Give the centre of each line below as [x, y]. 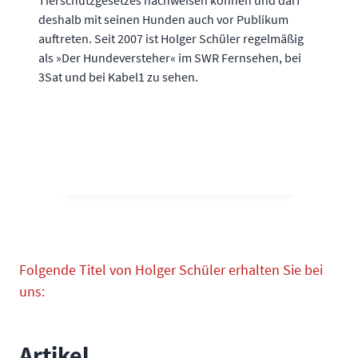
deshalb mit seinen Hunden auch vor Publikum [163, 20]
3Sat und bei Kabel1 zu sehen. [118, 77]
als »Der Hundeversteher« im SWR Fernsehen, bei [170, 58]
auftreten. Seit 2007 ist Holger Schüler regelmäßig [171, 39]
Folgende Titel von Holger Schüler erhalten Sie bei [171, 270]
